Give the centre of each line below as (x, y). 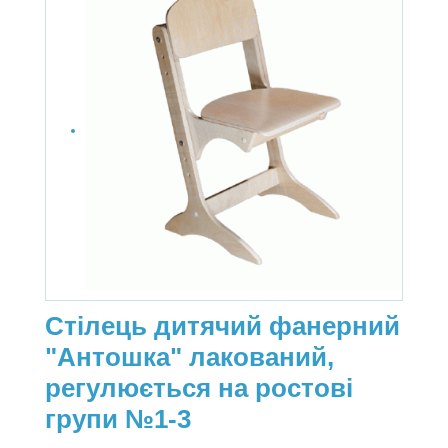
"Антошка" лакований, (189, 357)
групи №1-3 (118, 419)
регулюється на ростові (199, 388)
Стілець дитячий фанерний (222, 326)
